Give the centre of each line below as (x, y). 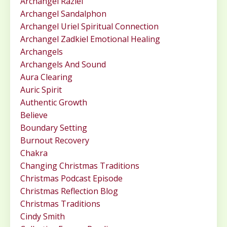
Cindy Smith (43, 217)
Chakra (34, 153)
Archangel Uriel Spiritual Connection (89, 27)
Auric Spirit (41, 90)
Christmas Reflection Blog (69, 191)
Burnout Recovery (55, 141)
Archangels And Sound (63, 65)
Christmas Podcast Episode (71, 179)
